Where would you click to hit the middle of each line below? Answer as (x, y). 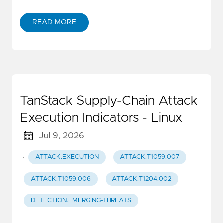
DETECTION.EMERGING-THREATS (81, 201)
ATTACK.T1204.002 (142, 179)
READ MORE (54, 23)
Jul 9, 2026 (61, 136)
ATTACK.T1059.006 (60, 179)
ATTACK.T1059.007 (150, 157)
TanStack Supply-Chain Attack (109, 101)
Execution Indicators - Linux (101, 118)
